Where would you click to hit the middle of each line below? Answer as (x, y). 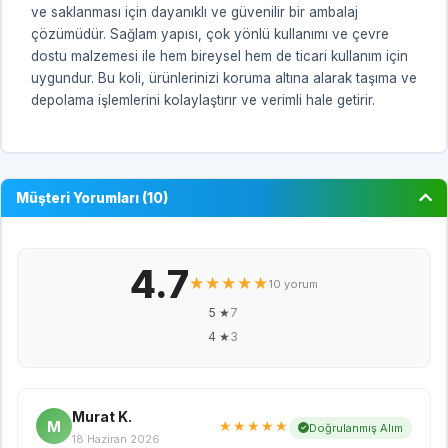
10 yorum (293, 283)
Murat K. (102, 416)
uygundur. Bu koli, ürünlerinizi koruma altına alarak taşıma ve (224, 77)
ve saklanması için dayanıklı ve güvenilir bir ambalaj (194, 11)
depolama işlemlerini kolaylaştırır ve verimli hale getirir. (203, 99)
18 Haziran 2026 (116, 438)
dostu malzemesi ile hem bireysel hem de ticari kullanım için (219, 55)
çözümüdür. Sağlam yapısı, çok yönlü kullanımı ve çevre (210, 33)
